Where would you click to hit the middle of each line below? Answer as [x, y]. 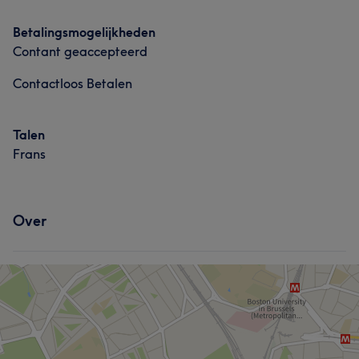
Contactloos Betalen [73, 83]
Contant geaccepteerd [80, 51]
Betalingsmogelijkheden [84, 32]
